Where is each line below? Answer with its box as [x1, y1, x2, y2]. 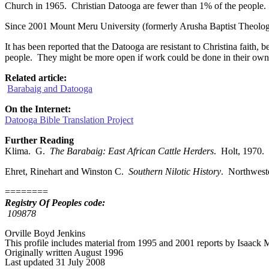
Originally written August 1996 [5, 247, 123, 258]
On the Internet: [5, 104, 71, 114]
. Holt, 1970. [214, 146, 264, 156]
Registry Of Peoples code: [5, 198, 105, 208]
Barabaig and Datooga [7, 83, 92, 94]
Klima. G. [5, 146, 50, 156]
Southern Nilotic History [128, 166, 221, 177]
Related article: [5, 73, 67, 83]
